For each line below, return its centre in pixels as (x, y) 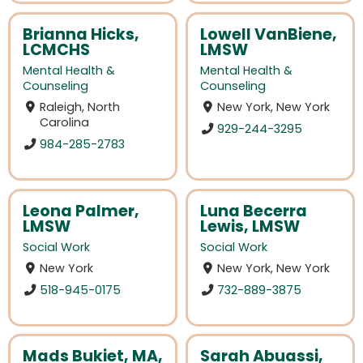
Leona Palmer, (81, 211)
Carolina (65, 123)
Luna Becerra (254, 211)
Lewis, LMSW (250, 226)
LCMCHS (56, 49)
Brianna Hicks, (81, 34)
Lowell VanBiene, (269, 34)
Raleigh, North (80, 107)
